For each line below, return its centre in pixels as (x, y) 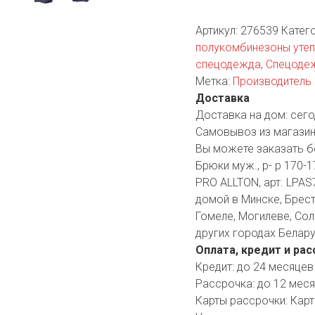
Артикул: (218, 30)
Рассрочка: (226, 283)
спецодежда (228, 64)
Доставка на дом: (243, 115)
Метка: (214, 81)
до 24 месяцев (275, 266)
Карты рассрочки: (243, 300)
